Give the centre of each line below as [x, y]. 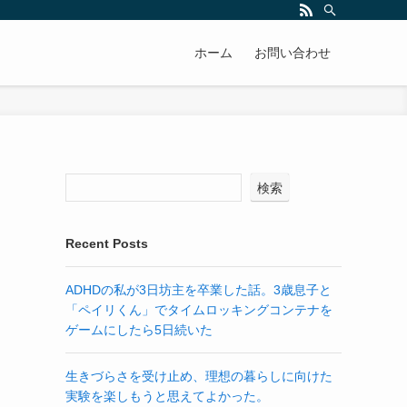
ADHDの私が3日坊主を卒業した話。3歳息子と [199, 290]
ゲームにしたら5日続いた [139, 330]
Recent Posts [107, 243]
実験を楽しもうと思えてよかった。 [167, 396]
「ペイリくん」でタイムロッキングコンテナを [199, 310]
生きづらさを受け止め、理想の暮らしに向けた [199, 376]
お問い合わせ [293, 53]
